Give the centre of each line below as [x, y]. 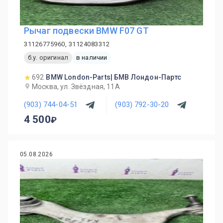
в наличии [92, 58]
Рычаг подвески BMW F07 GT [86, 30]
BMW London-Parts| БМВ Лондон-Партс [114, 77]
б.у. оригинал [48, 58]
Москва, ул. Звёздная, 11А [76, 86]
